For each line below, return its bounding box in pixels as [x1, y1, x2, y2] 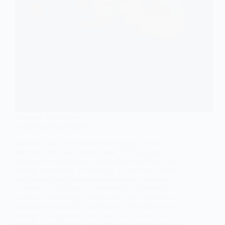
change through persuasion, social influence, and [15, 211, 169, 220]
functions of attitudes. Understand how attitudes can [15, 202, 179, 211]
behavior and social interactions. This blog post [15, 148, 164, 157]
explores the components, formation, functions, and [15, 157, 177, 166]
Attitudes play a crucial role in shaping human [15, 139, 160, 148]
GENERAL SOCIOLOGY [15, 114, 80, 122]
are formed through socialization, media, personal [15, 175, 171, 184]
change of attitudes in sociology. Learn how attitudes [15, 166, 181, 175]
